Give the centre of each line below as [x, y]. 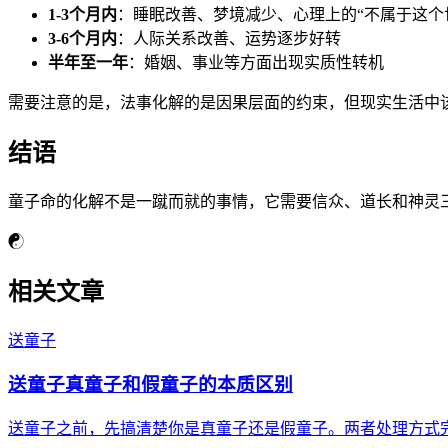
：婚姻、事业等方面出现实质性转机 [256, 62]
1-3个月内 [82, 14]
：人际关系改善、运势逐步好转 [229, 38]
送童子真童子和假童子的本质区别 [150, 385]
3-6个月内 [82, 38]
